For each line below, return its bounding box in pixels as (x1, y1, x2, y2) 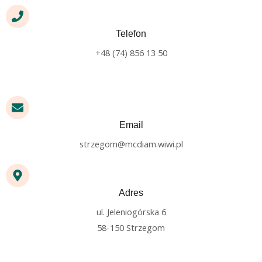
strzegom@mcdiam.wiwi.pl (79, 138, 183, 150)
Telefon (116, 28, 146, 39)
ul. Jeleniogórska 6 (96, 206, 166, 218)
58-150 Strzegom (97, 222, 165, 233)
